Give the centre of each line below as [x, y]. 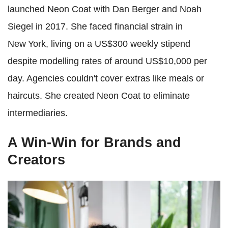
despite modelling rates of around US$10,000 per [107, 61]
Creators [36, 160]
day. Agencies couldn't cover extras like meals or [106, 78]
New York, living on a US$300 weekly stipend [99, 44]
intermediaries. [38, 113]
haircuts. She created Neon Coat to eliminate [99, 95]
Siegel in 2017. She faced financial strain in [95, 26]
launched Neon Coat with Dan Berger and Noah [105, 9]
